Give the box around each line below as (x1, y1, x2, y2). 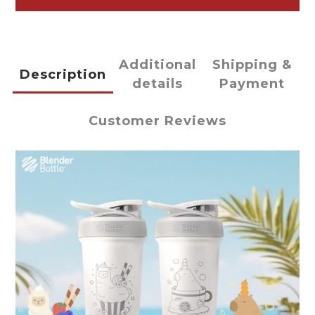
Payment (219, 76, 285, 92)
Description (19, 66, 106, 82)
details (132, 76, 183, 92)
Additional (119, 57, 196, 73)
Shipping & (212, 57, 292, 73)
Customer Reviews (89, 113, 226, 129)
